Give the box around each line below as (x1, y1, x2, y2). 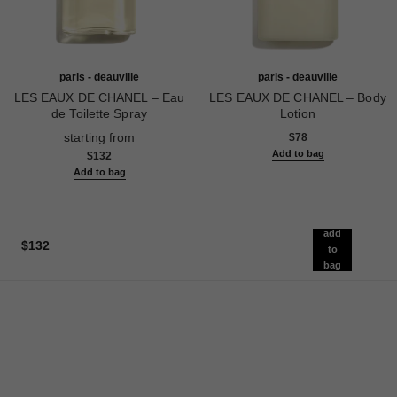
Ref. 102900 (207, 122, 278, 137)
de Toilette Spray (51, 106, 147, 121)
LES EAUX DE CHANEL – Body (209, 90, 386, 105)
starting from (64, 130, 135, 145)
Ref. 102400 (9, 122, 80, 137)
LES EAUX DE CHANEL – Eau (13, 90, 185, 105)
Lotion (280, 106, 315, 121)
